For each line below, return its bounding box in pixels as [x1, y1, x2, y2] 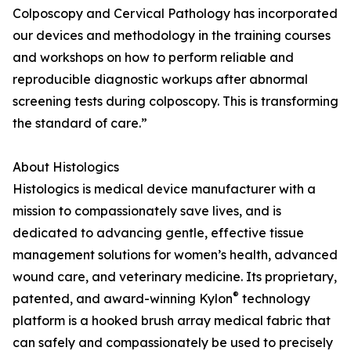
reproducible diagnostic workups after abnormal [13, 71, 308, 87]
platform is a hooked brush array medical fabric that [13, 313, 331, 328]
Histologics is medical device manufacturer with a [13, 181, 316, 197]
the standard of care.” [13, 115, 147, 131]
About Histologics [13, 159, 119, 175]
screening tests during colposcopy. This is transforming [13, 93, 338, 109]
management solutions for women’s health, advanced [13, 247, 338, 262]
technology [239, 291, 310, 306]
